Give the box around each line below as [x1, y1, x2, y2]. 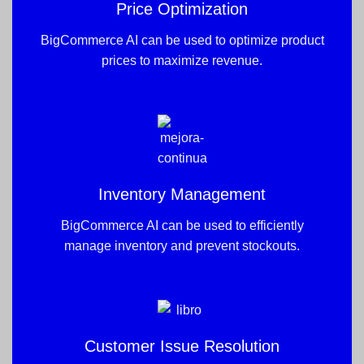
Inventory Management [98, 184, 266, 203]
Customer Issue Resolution [84, 336, 279, 355]
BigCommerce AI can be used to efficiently [60, 218, 304, 232]
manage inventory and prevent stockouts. [64, 238, 300, 253]
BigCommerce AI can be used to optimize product [40, 32, 324, 47]
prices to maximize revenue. [102, 53, 262, 67]
